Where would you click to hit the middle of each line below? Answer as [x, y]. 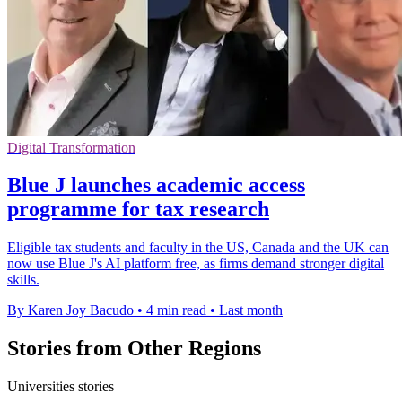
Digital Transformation [71, 147]
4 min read [176, 310]
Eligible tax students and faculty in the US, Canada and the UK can [198, 248]
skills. [23, 280]
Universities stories [61, 387]
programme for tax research [138, 210]
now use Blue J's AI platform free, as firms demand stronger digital [196, 264]
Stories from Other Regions [134, 349]
